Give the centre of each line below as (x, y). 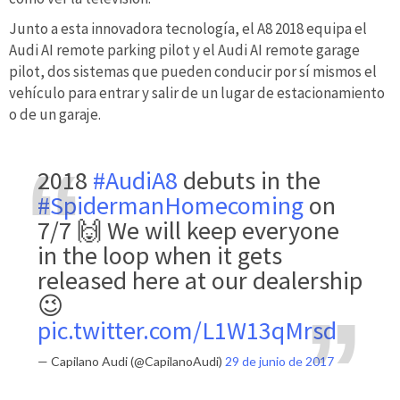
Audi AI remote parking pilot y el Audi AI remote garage (184, 50)
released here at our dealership (200, 280)
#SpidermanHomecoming (171, 205)
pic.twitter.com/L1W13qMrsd (187, 330)
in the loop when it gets (160, 255)
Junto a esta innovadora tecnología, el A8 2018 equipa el (188, 28)
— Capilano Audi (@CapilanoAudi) (131, 362)
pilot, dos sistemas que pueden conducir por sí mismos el (193, 71)
